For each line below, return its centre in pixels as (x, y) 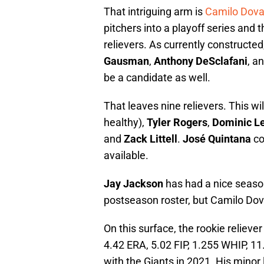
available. (126, 155)
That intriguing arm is (154, 11)
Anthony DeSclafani (201, 61)
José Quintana (217, 138)
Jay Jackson (133, 183)
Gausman (126, 61)
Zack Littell (151, 138)
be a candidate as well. (157, 77)
